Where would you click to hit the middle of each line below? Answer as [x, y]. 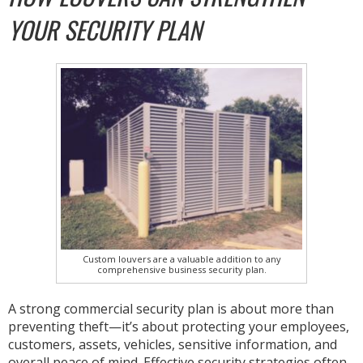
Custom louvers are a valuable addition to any [181, 258]
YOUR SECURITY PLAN [105, 30]
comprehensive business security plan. [181, 269]
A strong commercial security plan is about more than [171, 308]
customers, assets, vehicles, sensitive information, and [173, 344]
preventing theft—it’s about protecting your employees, [179, 326]
